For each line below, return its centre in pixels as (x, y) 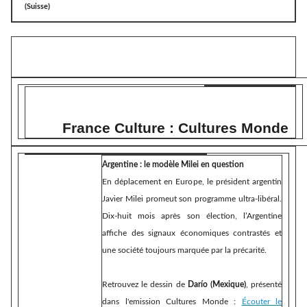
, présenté (264, 285)
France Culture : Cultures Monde (159, 128)
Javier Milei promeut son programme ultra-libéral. (192, 199)
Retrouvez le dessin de (144, 285)
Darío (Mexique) (217, 285)
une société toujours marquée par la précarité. (184, 250)
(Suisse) (37, 7)
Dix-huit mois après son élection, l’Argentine (192, 216)
